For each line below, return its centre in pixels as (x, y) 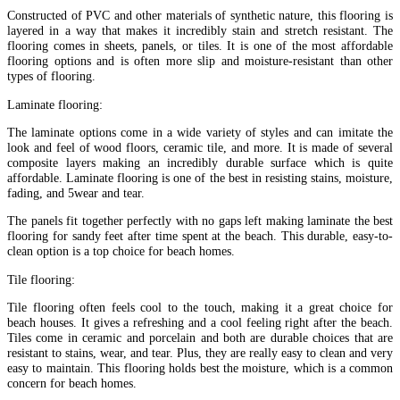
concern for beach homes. (72, 383)
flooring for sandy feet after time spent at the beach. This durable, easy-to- (200, 236)
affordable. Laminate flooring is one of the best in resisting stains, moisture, (200, 178)
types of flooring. (51, 76)
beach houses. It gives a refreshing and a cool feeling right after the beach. (200, 323)
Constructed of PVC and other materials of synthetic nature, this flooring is (200, 16)
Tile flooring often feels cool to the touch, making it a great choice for (200, 308)
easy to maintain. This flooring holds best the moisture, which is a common (200, 368)
